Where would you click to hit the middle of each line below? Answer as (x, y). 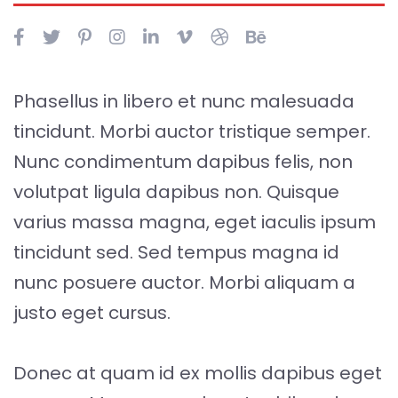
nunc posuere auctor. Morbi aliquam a (184, 283)
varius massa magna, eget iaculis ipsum (195, 222)
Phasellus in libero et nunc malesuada (184, 101)
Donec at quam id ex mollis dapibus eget (198, 373)
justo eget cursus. (92, 313)
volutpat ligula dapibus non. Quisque (176, 192)
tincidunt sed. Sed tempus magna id (176, 252)
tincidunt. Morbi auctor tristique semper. (192, 131)
